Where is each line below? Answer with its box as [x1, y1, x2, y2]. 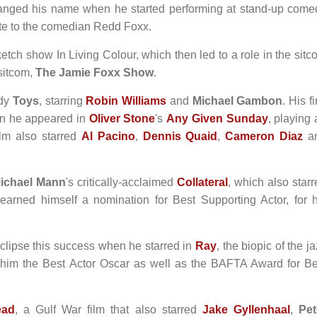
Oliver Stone [88, 113, 156, 125]
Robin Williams [86, 95, 167, 107]
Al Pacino [81, 130, 135, 142]
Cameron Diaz [225, 130, 304, 142]
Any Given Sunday [166, 113, 268, 125]
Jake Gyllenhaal [202, 304, 290, 316]
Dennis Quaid [142, 130, 218, 142]
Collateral [177, 176, 229, 188]
